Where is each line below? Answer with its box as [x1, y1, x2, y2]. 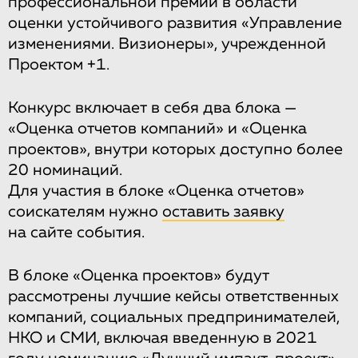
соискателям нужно [8, 203, 162, 220]
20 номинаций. [8, 161, 122, 178]
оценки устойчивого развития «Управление [8, 14, 342, 31]
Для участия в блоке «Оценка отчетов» [8, 182, 304, 199]
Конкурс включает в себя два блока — [8, 99, 296, 116]
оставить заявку [162, 203, 284, 220]
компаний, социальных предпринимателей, [8, 308, 340, 325]
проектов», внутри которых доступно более [8, 141, 343, 157]
